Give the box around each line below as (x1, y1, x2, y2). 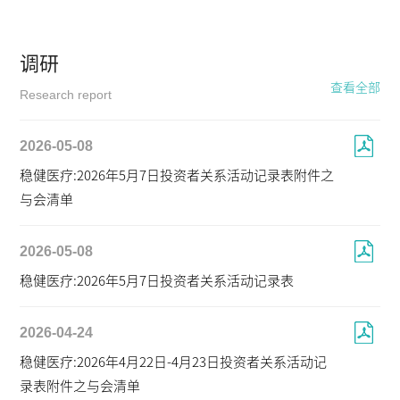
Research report (20, 87, 112, 102)
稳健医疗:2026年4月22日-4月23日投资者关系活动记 (20, 354, 328, 369)
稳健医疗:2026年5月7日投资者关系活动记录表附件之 (20, 168, 335, 182)
